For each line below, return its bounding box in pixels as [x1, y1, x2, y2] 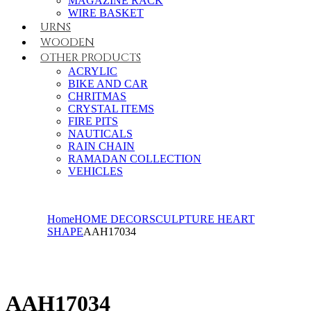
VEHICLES [68, 165, 123, 178]
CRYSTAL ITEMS [68, 103, 154, 115]
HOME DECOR [74, 213, 149, 226]
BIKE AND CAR [68, 78, 148, 90]
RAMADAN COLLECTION [68, 153, 201, 165]
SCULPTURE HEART [149, 213, 255, 226]
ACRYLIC [68, 65, 117, 78]
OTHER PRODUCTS [40, 50, 141, 66]
